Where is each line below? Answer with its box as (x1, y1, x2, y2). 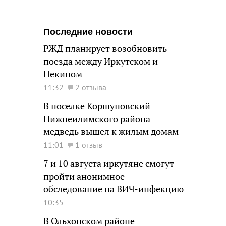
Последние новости (43, 27, 133, 37)
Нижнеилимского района (43, 113, 150, 125)
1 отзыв (75, 140, 102, 150)
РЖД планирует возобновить (43, 43, 167, 54)
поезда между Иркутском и (43, 55, 158, 67)
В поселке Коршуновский (43, 100, 150, 112)
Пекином (43, 68, 82, 80)
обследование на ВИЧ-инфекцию (43, 183, 184, 195)
